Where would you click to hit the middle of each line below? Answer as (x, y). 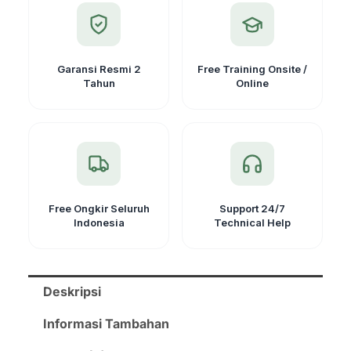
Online (252, 83)
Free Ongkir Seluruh (99, 209)
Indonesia (99, 223)
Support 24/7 (252, 209)
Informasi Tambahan (107, 324)
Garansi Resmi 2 (99, 69)
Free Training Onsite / (252, 69)
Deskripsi (72, 291)
